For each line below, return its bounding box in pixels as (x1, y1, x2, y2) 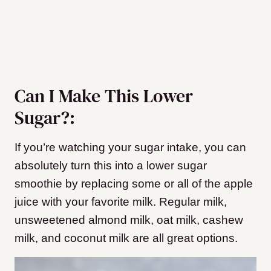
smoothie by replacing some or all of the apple (15, 177, 253, 190)
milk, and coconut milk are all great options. (15, 231, 238, 244)
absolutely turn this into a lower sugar (15, 158, 207, 172)
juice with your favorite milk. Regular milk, (15, 195, 227, 208)
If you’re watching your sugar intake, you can (15, 140, 246, 154)
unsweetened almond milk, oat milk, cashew (15, 213, 243, 226)
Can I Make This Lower (15, 83, 193, 108)
